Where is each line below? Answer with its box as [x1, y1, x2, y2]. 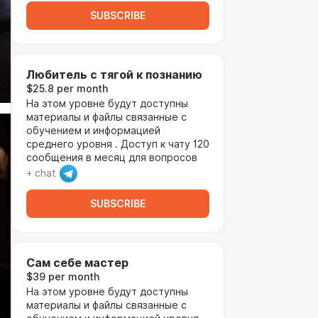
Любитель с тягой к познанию [26, 68, 202, 82]
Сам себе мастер [26, 256, 128, 270]
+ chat [26, 168, 56, 179]
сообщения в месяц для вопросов [26, 152, 197, 163]
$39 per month [26, 271, 99, 283]
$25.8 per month [26, 83, 108, 94]
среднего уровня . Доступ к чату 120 [26, 138, 209, 150]
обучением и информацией [26, 125, 160, 136]
